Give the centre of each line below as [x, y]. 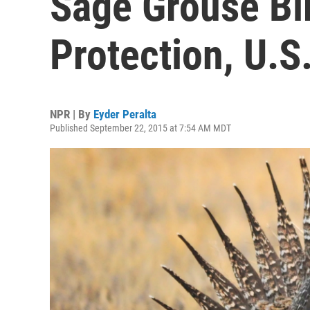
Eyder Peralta [125, 114]
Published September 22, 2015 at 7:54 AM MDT [140, 128]
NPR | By [72, 114]
